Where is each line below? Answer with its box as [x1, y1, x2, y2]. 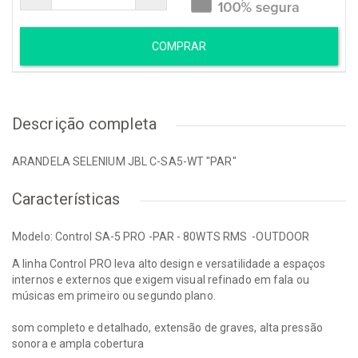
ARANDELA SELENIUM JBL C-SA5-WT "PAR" [12, 155, 237, 169]
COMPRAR [151, 40, 207, 54]
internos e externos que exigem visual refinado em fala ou [12, 273, 309, 287]
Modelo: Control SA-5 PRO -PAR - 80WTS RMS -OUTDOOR [12, 230, 310, 244]
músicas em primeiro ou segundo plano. [12, 289, 216, 303]
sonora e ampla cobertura [12, 337, 145, 351]
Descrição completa [12, 114, 157, 134]
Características [12, 189, 121, 209]
